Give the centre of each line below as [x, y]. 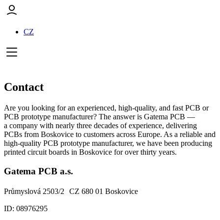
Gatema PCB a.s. [39, 171]
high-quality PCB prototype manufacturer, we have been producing [108, 143]
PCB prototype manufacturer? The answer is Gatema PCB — [99, 116]
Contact [24, 87]
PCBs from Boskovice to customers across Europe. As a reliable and [110, 134]
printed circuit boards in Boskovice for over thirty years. [90, 152]
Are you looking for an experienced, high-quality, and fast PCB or [106, 108]
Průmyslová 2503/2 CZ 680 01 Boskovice [71, 192]
